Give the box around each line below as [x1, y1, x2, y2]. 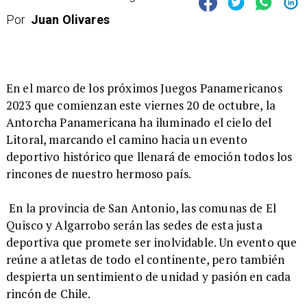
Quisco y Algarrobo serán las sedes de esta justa [5, 217, 262, 233]
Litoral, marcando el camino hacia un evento [5, 131, 247, 147]
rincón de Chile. [5, 285, 91, 302]
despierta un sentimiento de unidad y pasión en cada [5, 268, 291, 284]
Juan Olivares [30, 12, 110, 27]
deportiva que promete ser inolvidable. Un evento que [5, 234, 297, 250]
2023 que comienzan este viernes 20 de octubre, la [5, 97, 275, 113]
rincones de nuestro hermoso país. [5, 165, 192, 182]
